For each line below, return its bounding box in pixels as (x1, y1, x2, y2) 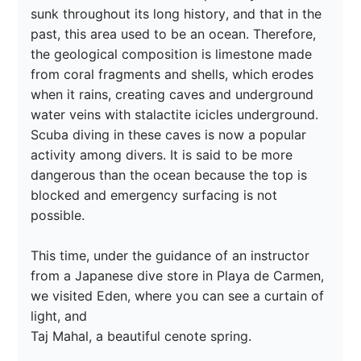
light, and (31, 308, 88, 325)
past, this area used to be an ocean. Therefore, (31, 26, 321, 43)
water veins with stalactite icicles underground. (31, 106, 323, 123)
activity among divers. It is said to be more (31, 147, 297, 164)
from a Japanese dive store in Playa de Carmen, (31, 268, 329, 284)
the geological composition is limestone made (31, 46, 317, 63)
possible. (31, 207, 85, 224)
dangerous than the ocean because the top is (31, 167, 312, 184)
